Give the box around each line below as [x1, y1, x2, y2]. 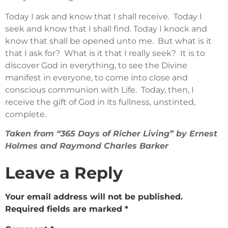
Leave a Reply [5, 163, 123, 183]
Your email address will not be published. [5, 192, 183, 202]
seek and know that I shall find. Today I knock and [5, 23, 207, 34]
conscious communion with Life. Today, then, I [5, 84, 194, 95]
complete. [5, 109, 46, 119]
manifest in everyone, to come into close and [5, 72, 188, 82]
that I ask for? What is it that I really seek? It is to [5, 48, 205, 58]
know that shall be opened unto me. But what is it [5, 36, 212, 46]
